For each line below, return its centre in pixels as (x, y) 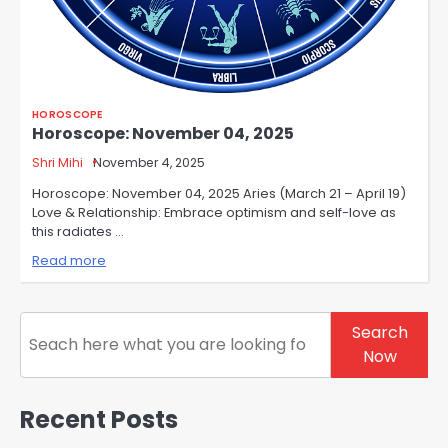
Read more (69, 261)
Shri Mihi (57, 163)
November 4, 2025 (149, 163)
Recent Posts (99, 420)
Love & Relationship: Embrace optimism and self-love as (214, 213)
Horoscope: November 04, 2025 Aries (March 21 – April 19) (219, 194)
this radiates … (78, 232)
